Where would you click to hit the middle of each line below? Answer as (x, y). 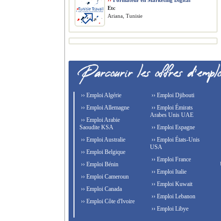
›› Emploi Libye (169, 209)
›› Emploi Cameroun (104, 177)
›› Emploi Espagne (172, 127)
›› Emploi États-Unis (175, 140)
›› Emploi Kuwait (171, 184)
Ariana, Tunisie (125, 16)
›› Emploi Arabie (100, 120)
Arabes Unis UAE (171, 115)
